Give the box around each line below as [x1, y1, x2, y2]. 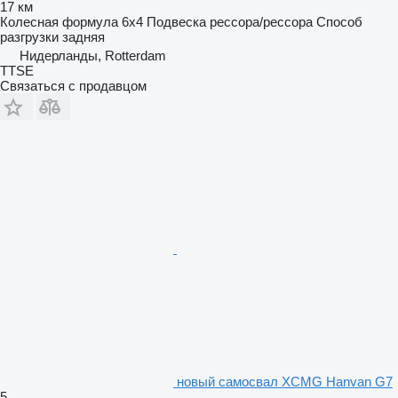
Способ [316, 13, 362, 29]
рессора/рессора [210, 13, 313, 29]
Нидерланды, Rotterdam [20, 47, 166, 63]
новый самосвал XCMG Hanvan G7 [177, 373, 393, 389]
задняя [62, 28, 105, 44]
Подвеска [147, 13, 206, 29]
